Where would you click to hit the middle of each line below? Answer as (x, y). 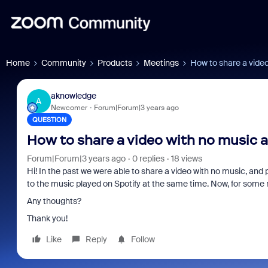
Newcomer (69, 107)
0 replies (148, 159)
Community (64, 63)
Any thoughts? (54, 201)
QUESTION (49, 120)
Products (115, 63)
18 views (186, 159)
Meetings (161, 63)
